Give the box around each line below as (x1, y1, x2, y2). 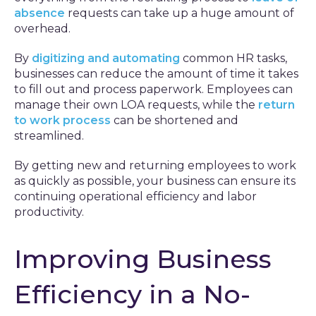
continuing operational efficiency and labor (14, 190, 257, 203)
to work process (14, 114, 111, 127)
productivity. (14, 205, 84, 219)
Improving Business (14, 243, 272, 274)
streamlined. (14, 129, 84, 142)
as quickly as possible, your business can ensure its (14, 174, 296, 188)
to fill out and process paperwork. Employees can (14, 83, 293, 96)
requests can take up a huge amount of (65, 6, 294, 20)
